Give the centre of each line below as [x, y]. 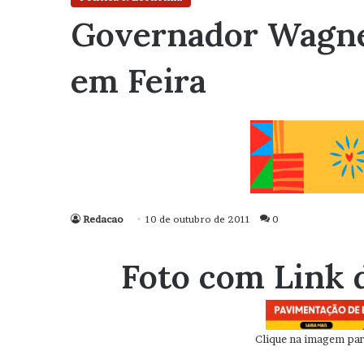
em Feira [139, 80]
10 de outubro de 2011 [198, 219]
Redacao [103, 219]
